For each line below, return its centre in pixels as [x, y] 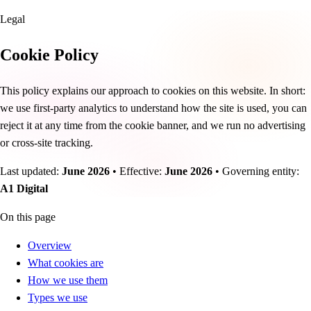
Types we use [58, 297]
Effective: [142, 171]
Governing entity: [261, 171]
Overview [50, 245]
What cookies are [66, 262]
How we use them [68, 280]
